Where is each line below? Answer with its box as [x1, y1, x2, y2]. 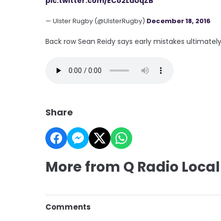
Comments [45, 201, 91, 212]
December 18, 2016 [147, 16, 211, 26]
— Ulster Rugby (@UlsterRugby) [45, 16, 147, 26]
